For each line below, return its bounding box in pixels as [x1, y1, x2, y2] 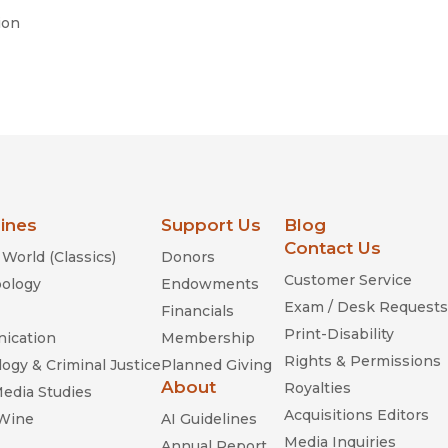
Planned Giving [161, 355, 272, 374]
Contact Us [284, 237, 381, 258]
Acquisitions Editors [284, 405, 429, 424]
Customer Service [284, 270, 412, 289]
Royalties [284, 378, 351, 397]
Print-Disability [284, 324, 394, 343]
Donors [161, 247, 215, 266]
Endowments [161, 274, 259, 293]
